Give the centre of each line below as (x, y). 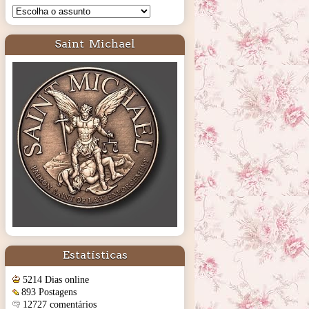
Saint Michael (95, 43)
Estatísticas (95, 255)
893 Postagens (49, 292)
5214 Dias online (56, 279)
